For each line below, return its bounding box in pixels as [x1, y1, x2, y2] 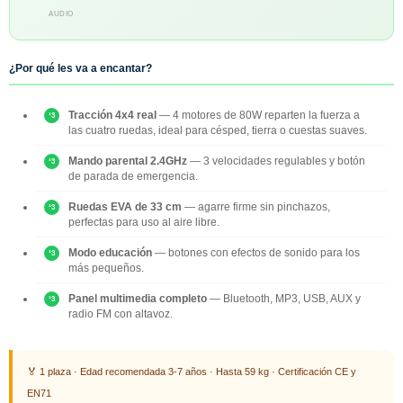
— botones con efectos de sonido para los [152, 246, 360, 258]
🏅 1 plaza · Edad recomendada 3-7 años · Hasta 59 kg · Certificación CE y [27, 366, 356, 378]
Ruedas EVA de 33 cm [68, 200, 182, 212]
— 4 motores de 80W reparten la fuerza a [157, 108, 360, 121]
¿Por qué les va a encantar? [9, 62, 152, 76]
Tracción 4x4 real [68, 108, 157, 121]
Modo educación [68, 246, 152, 258]
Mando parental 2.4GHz [68, 154, 187, 166]
